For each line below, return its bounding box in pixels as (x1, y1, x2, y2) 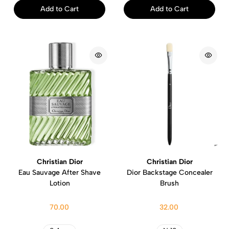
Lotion (49, 178, 70, 188)
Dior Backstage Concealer (126, 168, 213, 177)
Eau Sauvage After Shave (18, 168, 101, 177)
